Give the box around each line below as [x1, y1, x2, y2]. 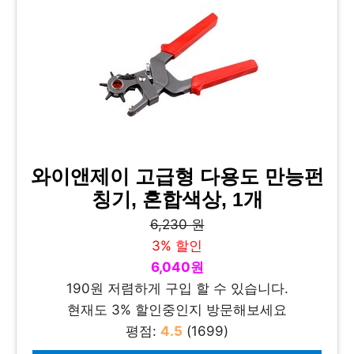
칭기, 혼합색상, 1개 [91, 189, 263, 210]
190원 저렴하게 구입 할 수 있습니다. [66, 281, 288, 296]
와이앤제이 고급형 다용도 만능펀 [30, 166, 324, 187]
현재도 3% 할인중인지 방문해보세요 [67, 302, 287, 318]
